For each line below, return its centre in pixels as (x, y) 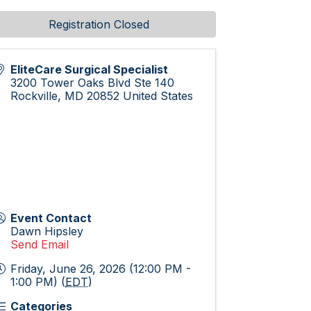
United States (158, 96)
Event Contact (51, 218)
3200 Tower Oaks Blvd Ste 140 (93, 83)
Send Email (40, 244)
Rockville (34, 96)
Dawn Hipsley (47, 231)
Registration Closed (99, 24)
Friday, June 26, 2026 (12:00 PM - (101, 269)
